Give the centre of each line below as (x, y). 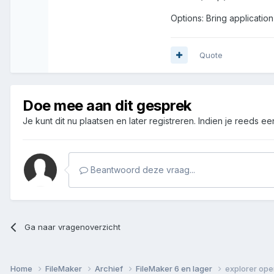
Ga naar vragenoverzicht (73, 227)
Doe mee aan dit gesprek (107, 105)
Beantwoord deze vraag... (142, 169)
